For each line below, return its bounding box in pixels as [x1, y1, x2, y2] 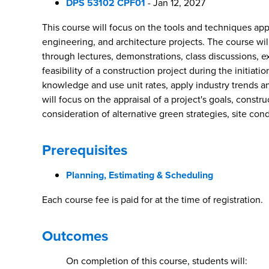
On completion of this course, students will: [66, 254, 247, 268]
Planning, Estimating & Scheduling [66, 168, 213, 183]
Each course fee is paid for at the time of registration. [42, 193, 263, 207]
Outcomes [42, 225, 108, 247]
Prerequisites [42, 139, 127, 161]
